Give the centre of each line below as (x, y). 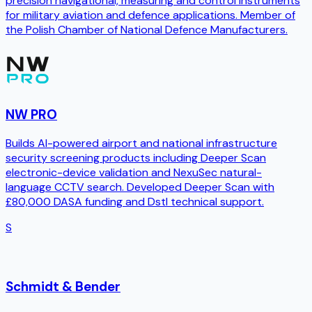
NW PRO (31, 114)
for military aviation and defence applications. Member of (150, 15)
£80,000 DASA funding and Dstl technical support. (135, 202)
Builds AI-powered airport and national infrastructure (141, 143)
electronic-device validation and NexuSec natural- (134, 173)
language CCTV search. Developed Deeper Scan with (140, 187)
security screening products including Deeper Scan (136, 158)
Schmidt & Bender (63, 287)
